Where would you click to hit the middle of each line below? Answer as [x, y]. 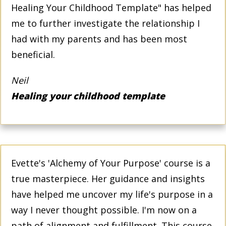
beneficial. [33, 54]
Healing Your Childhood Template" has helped [111, 7]
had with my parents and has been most [99, 39]
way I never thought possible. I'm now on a [104, 210]
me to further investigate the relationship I [105, 23]
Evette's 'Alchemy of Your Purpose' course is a [111, 163]
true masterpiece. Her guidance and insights [108, 178]
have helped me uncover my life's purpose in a [112, 194]
